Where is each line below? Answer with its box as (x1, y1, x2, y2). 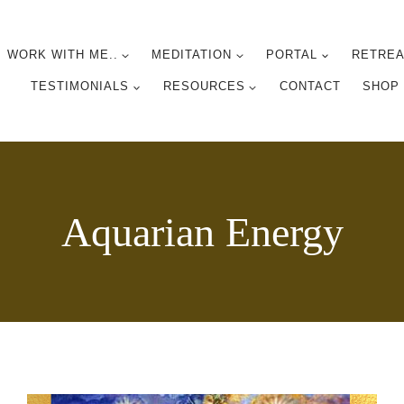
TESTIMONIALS (31, 79, 130, 94)
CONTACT (279, 79, 341, 94)
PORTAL (266, 47, 318, 61)
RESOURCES (162, 79, 245, 94)
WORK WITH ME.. (6, 47, 118, 61)
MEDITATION (151, 47, 233, 61)
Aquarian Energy (60, 208, 344, 255)
